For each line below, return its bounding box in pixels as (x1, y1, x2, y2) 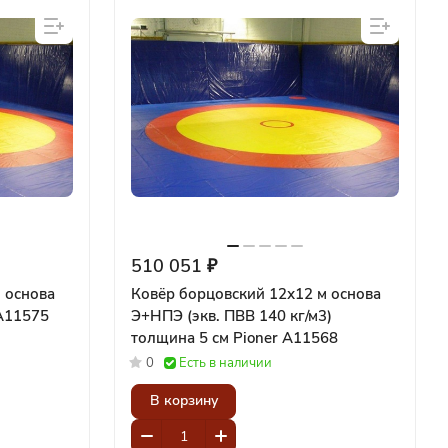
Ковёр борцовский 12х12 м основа (131, 283, 381, 304)
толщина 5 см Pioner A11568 (233, 327, 338, 348)
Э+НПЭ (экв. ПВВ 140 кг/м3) (131, 305, 332, 326)
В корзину (149, 391, 218, 411)
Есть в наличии (179, 353, 272, 372)
